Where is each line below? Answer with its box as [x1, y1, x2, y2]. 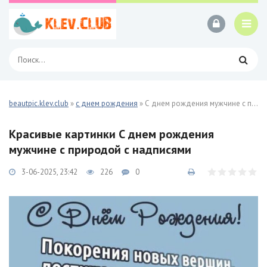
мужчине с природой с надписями [9, 142, 191, 157]
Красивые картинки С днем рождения [9, 126, 214, 142]
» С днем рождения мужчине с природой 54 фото [138, 98, 252, 108]
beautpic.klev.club [9, 98, 69, 108]
